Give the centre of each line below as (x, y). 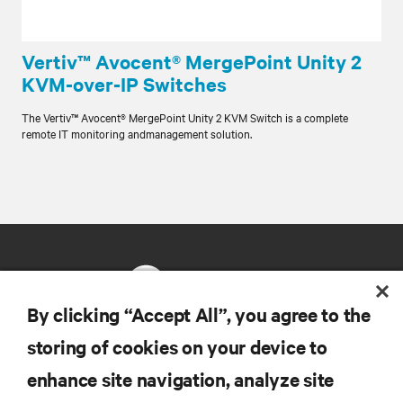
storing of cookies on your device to (177, 346)
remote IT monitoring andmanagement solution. (137, 133)
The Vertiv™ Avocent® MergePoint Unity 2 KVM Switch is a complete (185, 116)
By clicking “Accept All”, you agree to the (199, 314)
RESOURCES (49, 367)
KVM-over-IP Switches (124, 84)
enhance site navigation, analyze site (181, 379)
